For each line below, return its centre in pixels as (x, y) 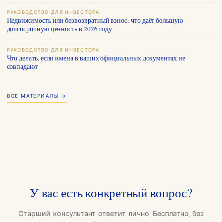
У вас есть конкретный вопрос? (111, 192)
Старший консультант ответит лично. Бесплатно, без (111, 214)
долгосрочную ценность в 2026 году (59, 28)
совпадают (22, 66)
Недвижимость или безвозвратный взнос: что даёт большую (95, 20)
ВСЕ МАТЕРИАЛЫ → (37, 96)
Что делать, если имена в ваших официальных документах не (96, 58)
